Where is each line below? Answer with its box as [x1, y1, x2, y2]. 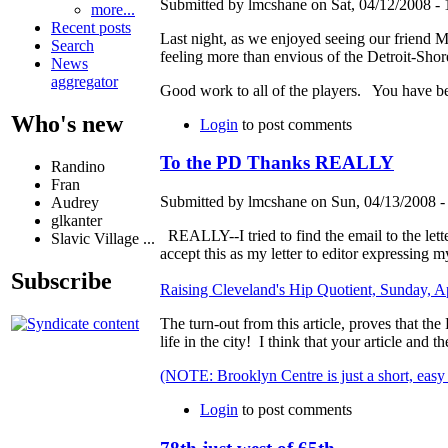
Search [51, 37, 94, 55]
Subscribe [11, 267, 112, 294]
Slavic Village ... [51, 230, 155, 248]
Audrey [51, 194, 99, 212]
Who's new [11, 111, 123, 138]
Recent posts [51, 19, 131, 37]
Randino [51, 158, 105, 176]
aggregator [51, 73, 118, 91]
